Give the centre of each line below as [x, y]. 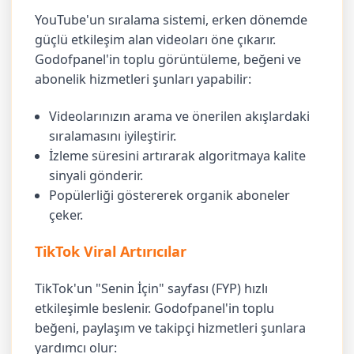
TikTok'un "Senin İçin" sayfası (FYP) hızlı [152, 288]
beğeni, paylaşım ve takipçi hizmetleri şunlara [171, 328]
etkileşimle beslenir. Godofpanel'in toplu [155, 308]
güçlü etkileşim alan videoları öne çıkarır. [156, 39]
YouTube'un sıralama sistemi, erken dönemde [171, 19]
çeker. [66, 215]
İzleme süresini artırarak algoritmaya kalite [178, 155]
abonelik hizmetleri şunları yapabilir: [143, 79]
